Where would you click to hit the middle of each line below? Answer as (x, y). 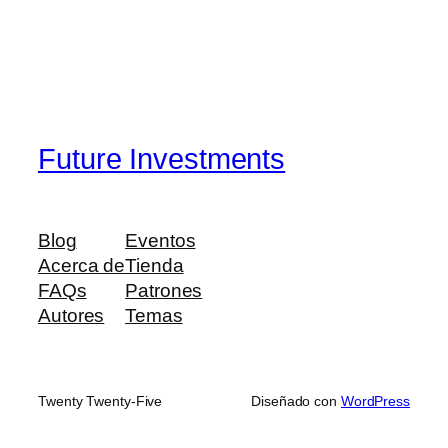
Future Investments (162, 158)
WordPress (375, 401)
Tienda (154, 266)
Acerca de (82, 266)
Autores (71, 316)
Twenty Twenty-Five (100, 401)
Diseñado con (296, 401)
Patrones (164, 291)
